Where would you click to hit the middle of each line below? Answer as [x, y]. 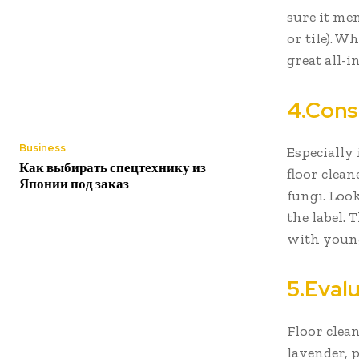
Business [42, 147]
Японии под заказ [74, 183]
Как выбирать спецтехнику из [113, 167]
